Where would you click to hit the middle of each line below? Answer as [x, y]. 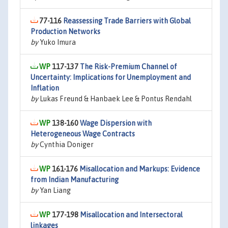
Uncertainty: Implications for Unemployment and [111, 77]
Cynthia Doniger [66, 145]
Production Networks [65, 32]
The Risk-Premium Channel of [129, 67]
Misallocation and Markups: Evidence [140, 169]
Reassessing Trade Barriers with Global [127, 21]
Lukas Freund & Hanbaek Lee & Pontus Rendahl [115, 99]
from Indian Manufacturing [75, 180]
